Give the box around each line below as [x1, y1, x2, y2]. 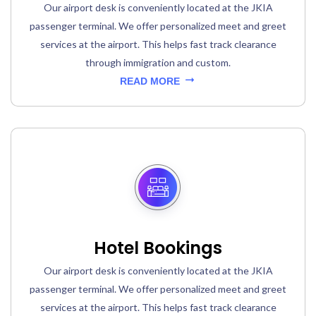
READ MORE [119, 75, 183, 87]
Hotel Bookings [94, 236, 222, 260]
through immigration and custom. [85, 56, 231, 69]
